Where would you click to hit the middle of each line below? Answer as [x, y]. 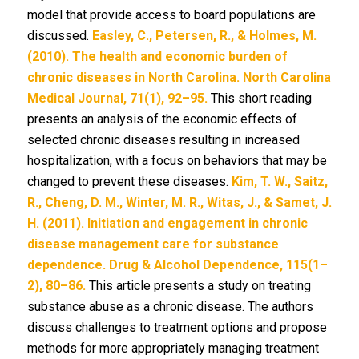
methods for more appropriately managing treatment [173, 348]
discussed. [59, 36]
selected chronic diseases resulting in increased [163, 140]
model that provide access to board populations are [171, 15]
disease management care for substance [153, 244]
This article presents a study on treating [198, 286]
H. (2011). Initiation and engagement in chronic [167, 223]
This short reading [259, 98]
